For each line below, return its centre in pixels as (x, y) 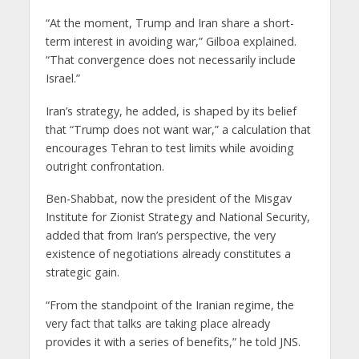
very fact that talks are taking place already (157, 324)
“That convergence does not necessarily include (170, 59)
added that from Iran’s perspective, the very (160, 236)
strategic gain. (82, 272)
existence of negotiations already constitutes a (168, 254)
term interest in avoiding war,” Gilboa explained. (171, 41)
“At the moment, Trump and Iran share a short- (169, 22)
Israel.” (63, 78)
